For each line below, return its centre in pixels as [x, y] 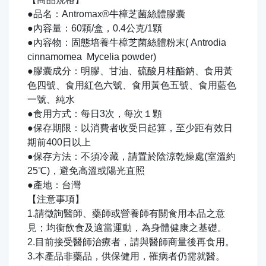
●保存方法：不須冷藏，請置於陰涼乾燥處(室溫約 [132, 157]
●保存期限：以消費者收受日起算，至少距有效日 [130, 128]
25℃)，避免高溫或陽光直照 [86, 171]
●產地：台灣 [54, 185]
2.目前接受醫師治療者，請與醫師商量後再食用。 [131, 242]
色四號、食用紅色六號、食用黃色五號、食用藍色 [132, 85]
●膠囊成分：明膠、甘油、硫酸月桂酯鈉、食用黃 [130, 71]
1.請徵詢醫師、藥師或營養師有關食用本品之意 [126, 214]
